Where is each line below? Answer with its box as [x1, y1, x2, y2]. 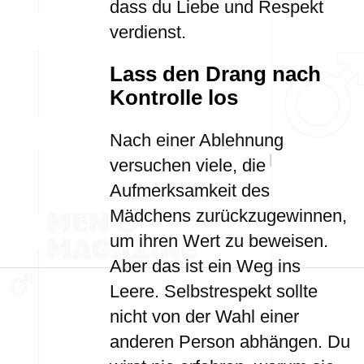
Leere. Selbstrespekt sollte [110, 281, 318, 301]
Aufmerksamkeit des [110, 180, 270, 201]
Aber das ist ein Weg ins [110, 256, 301, 276]
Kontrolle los [110, 86, 238, 109]
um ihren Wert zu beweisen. [110, 231, 328, 251]
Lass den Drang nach [110, 63, 321, 85]
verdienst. [110, 22, 186, 42]
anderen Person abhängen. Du [110, 331, 350, 352]
